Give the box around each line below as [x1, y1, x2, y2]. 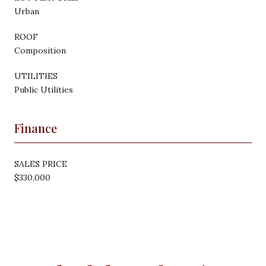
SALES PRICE [14, 158, 67, 169]
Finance [14, 119, 57, 136]
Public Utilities [14, 84, 73, 95]
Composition [14, 45, 66, 56]
